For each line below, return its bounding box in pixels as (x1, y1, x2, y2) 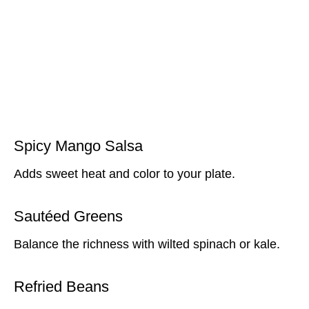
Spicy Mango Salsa (14, 137, 143, 154)
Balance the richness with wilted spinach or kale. (14, 237, 280, 251)
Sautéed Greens (14, 207, 123, 225)
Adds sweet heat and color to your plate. (14, 166, 235, 181)
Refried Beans (14, 277, 109, 295)
